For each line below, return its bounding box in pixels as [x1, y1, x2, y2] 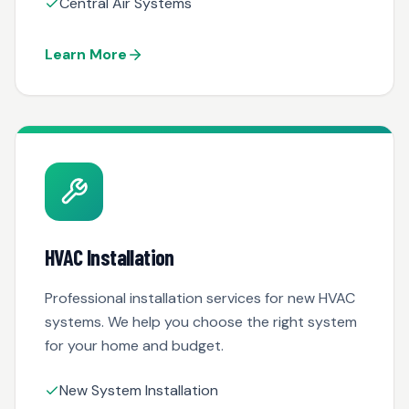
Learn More [45, 45, 127, 64]
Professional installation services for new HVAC [45, 288, 355, 308]
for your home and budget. [45, 336, 224, 355]
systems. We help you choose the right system [45, 312, 357, 331]
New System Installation [59, 381, 218, 400]
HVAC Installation [45, 244, 174, 270]
